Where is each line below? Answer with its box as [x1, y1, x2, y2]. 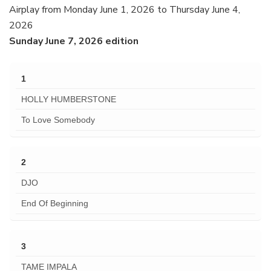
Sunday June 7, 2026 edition [9, 34, 139, 48]
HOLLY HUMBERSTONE [21, 94, 116, 104]
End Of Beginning [21, 198, 88, 209]
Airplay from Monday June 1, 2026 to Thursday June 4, [9, 3, 240, 17]
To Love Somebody [21, 115, 95, 125]
